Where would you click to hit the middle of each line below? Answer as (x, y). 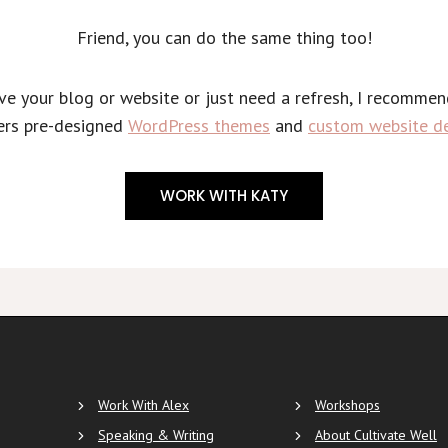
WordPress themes (199, 125)
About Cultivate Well (376, 435)
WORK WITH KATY (224, 195)
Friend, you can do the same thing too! (224, 37)
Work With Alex (143, 405)
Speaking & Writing (156, 435)
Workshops (347, 405)
